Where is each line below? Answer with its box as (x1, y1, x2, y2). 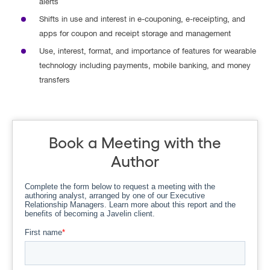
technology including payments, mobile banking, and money (39, 62, 251, 71)
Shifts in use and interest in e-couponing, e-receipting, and (39, 16, 245, 24)
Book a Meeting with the (49, 132, 221, 152)
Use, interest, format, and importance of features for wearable (39, 48, 256, 56)
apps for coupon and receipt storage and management (39, 30, 231, 39)
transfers (39, 77, 72, 85)
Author (111, 151, 159, 171)
